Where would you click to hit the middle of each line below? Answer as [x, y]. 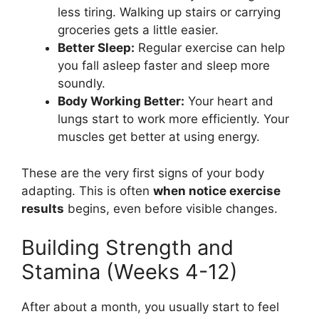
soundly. [82, 83]
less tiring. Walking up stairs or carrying [169, 12]
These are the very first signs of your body [143, 173]
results [43, 208]
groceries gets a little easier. [138, 30]
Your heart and [229, 101]
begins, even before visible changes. [171, 208]
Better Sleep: [96, 48]
